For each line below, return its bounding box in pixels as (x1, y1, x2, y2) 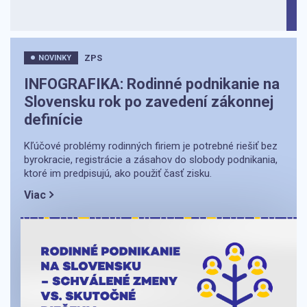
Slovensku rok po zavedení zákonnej (24, 93, 273, 110)
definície (24, 110, 83, 128)
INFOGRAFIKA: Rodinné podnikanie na (24, 75, 280, 93)
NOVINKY (38, 53, 71, 62)
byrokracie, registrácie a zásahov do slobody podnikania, (24, 153, 278, 166)
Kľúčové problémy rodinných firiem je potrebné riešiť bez (24, 139, 278, 152)
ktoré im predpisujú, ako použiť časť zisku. (24, 167, 212, 180)
